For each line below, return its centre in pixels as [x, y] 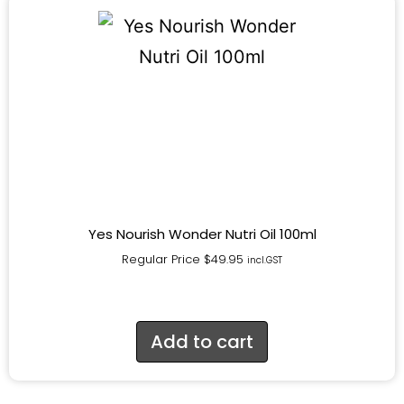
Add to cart [202, 341]
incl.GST [265, 260]
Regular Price [163, 259]
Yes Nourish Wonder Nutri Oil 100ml [202, 234]
